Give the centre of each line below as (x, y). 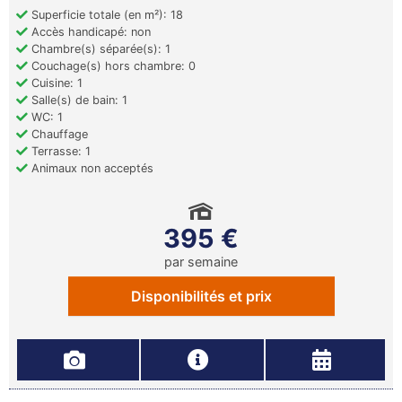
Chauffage (58, 135)
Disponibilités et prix (201, 297)
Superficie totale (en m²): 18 (105, 15)
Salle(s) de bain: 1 (78, 100)
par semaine (201, 262)
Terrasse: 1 (59, 152)
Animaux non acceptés (91, 169)
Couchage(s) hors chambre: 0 (112, 66)
